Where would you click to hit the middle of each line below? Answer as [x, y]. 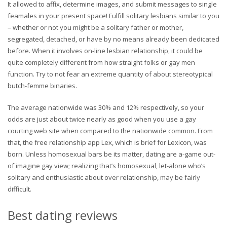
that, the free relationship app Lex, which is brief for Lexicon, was [107, 142]
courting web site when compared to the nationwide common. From [110, 130]
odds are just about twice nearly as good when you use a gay [102, 119]
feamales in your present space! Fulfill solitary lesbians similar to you [113, 15]
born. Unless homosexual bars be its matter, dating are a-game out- [111, 154]
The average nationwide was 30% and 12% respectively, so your [106, 107]
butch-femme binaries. [42, 85]
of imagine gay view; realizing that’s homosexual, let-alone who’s [107, 165]
